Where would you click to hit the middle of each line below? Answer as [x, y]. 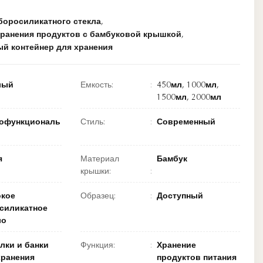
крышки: [96, 172]
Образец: [98, 197]
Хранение [176, 246]
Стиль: [93, 123]
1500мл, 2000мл [189, 98]
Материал [100, 160]
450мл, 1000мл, [188, 86]
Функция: [98, 246]
